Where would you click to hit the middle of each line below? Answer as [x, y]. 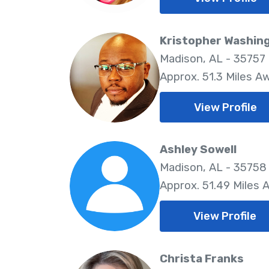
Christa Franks [201, 258]
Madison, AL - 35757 [212, 59]
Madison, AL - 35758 [213, 168]
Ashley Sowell [198, 150]
